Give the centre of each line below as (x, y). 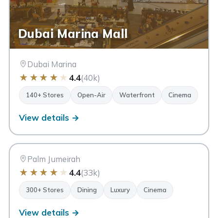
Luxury (120, 190)
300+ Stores (45, 190)
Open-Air (92, 95)
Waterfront (137, 95)
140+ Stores (45, 95)
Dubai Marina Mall (73, 34)
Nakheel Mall (57, 128)
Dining (87, 190)
